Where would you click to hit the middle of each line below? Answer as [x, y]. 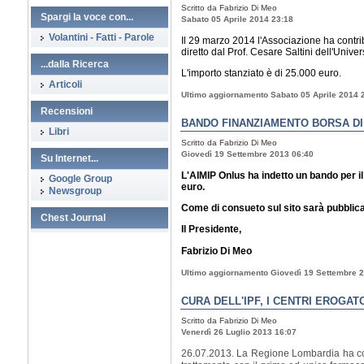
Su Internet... [69, 158]
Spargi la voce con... [87, 17]
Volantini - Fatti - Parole [102, 37]
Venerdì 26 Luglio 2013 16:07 [239, 332]
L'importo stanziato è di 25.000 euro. [261, 73]
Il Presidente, [211, 229]
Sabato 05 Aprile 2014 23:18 [237, 19]
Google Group [80, 179]
